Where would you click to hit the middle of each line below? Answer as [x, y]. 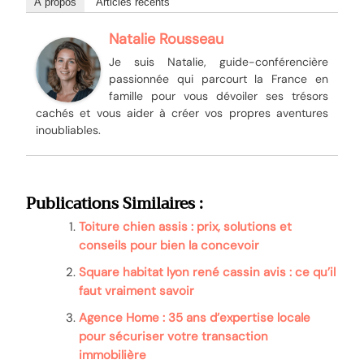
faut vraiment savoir [137, 291]
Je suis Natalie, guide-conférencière [219, 61]
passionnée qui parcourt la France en [219, 78]
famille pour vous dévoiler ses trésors [219, 95]
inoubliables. [69, 130]
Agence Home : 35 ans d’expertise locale [195, 318]
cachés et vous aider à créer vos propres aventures [182, 113]
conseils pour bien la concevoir [169, 246]
